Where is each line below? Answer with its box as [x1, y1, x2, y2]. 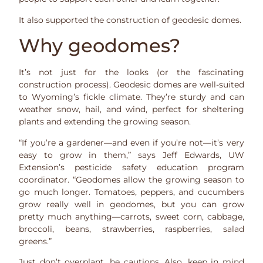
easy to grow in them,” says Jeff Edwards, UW [19, 149, 244, 160]
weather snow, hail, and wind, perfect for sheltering [19, 104, 244, 115]
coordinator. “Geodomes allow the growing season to [19, 174, 244, 185]
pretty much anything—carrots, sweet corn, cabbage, [19, 211, 244, 222]
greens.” [19, 235, 52, 247]
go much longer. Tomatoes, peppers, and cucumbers [19, 186, 244, 197]
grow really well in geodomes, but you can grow [19, 198, 244, 210]
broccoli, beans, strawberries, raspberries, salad [19, 223, 244, 234]
